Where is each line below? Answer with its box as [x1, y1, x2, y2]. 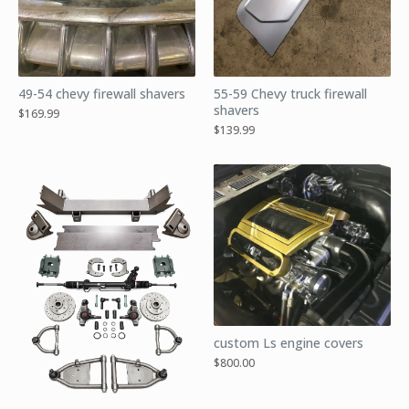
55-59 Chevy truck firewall [214, 84, 367, 102]
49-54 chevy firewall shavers [18, 84, 185, 102]
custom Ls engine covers [214, 334, 363, 352]
